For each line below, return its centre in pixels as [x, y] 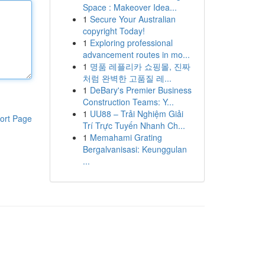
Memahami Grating [126, 137]
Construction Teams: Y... [128, 102]
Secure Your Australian [132, 19]
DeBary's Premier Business [140, 90]
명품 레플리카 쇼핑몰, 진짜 [140, 66]
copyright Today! [114, 31]
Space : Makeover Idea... [130, 7]
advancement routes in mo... [136, 54]
